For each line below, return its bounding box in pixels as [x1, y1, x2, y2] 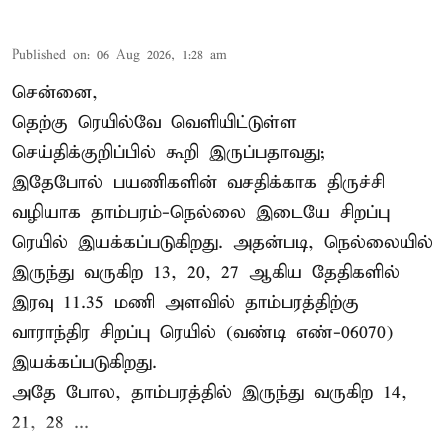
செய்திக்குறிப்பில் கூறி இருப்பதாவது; [12, 140, 324, 164]
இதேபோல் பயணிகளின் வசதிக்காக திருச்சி [12, 170, 385, 194]
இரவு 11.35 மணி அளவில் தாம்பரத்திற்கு [12, 290, 359, 314]
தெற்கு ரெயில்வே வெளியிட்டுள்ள [12, 110, 297, 134]
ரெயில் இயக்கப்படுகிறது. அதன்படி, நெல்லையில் [12, 230, 433, 254]
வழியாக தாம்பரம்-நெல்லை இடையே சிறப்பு [12, 200, 390, 224]
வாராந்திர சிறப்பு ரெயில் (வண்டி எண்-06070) [12, 320, 393, 344]
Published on [12, 46, 87, 64]
